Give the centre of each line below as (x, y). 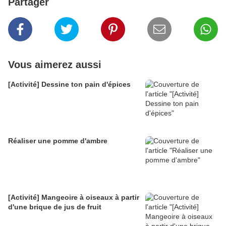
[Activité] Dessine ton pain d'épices (69, 84)
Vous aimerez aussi (55, 65)
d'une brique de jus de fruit (55, 207)
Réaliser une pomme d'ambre (58, 141)
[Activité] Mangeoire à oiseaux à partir (74, 197)
